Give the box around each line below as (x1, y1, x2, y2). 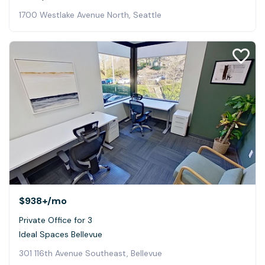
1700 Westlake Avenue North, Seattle (19, 9, 161, 21)
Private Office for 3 (19, 214, 92, 225)
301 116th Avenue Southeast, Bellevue (19, 247, 162, 258)
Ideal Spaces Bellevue (19, 228, 102, 240)
